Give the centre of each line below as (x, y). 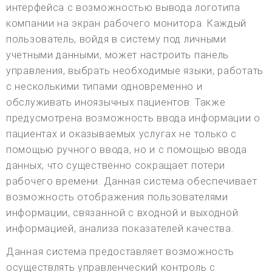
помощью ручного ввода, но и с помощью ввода (127, 149)
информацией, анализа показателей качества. (120, 228)
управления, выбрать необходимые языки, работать (135, 70)
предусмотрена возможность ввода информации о (133, 118)
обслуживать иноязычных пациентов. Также (116, 102)
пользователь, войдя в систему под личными (116, 39)
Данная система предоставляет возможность (121, 251)
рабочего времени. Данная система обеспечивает (132, 181)
